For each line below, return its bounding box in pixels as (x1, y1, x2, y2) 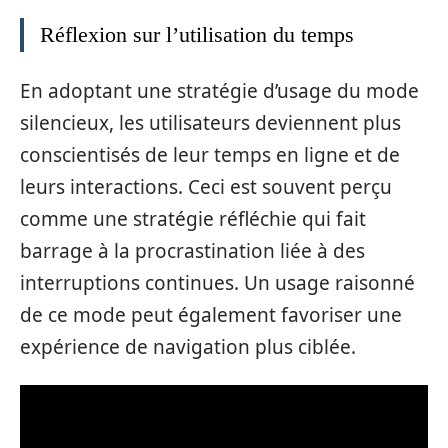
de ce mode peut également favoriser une (20, 301, 402, 328)
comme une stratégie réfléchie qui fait (20, 205, 366, 232)
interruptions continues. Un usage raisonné (20, 269, 415, 296)
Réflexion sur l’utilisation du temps (40, 22, 354, 47)
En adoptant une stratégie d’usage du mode (20, 77, 419, 104)
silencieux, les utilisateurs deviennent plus (20, 109, 401, 136)
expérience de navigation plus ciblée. (20, 333, 356, 360)
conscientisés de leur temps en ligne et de (20, 141, 400, 168)
